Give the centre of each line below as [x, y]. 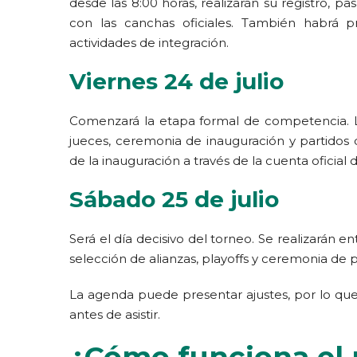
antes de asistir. [115, 314]
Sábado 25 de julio [174, 199]
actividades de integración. [149, 43]
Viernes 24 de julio [177, 81]
